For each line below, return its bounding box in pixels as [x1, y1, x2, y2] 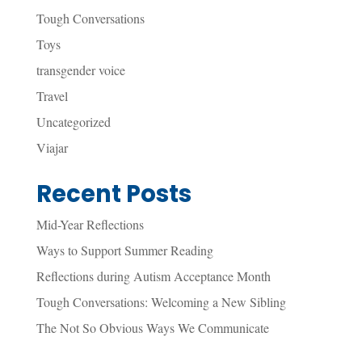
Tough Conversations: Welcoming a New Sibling [36, 293, 286, 311]
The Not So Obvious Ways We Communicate [36, 319, 269, 337]
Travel [36, 87, 68, 105]
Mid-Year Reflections [36, 216, 144, 234]
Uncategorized [36, 113, 111, 131]
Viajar [36, 139, 68, 157]
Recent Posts [36, 178, 192, 211]
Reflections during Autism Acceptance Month [36, 267, 271, 285]
